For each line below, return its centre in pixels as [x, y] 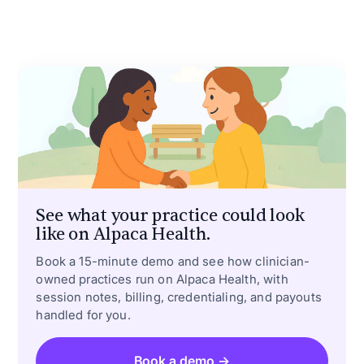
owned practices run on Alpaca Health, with [162, 279]
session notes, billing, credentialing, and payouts [179, 297]
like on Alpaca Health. [123, 235]
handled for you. [83, 314]
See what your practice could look [170, 216]
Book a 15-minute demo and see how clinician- [173, 261]
